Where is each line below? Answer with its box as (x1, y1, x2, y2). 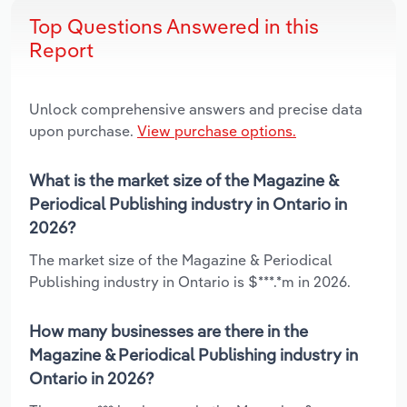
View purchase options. (137, 121, 296, 140)
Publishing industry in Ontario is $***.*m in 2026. (29, 272, 351, 291)
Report (29, 36, 94, 63)
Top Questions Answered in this (29, 13, 319, 39)
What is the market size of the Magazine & (29, 169, 338, 191)
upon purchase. (29, 121, 137, 140)
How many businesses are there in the (29, 320, 308, 342)
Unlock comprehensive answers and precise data (29, 99, 362, 118)
